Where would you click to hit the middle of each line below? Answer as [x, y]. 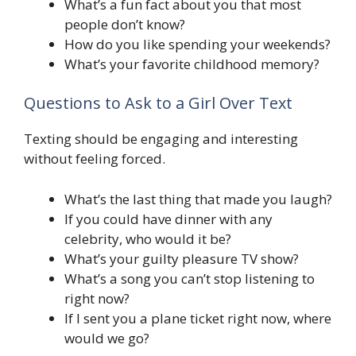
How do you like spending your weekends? [197, 44]
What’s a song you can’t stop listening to [190, 278]
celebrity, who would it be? [148, 238]
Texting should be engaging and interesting [161, 139]
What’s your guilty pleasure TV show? [182, 258]
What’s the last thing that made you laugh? [198, 199]
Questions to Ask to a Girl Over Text [158, 103]
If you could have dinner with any [168, 219]
